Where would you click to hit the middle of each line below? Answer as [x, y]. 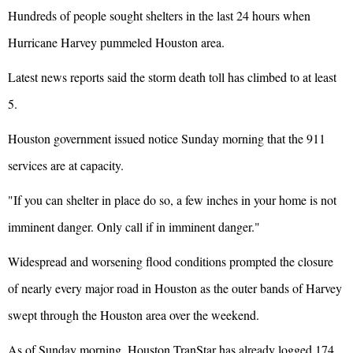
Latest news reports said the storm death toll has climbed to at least [172, 76]
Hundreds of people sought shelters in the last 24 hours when [159, 15]
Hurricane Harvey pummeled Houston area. [116, 42]
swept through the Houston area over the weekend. [134, 314]
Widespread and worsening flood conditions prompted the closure [171, 261]
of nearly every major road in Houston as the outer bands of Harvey [175, 288]
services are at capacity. [66, 165]
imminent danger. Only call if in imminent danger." [134, 226]
